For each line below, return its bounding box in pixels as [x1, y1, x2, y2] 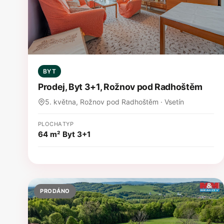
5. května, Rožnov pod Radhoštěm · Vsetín [45, 97, 184, 106]
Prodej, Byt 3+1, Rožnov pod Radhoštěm [38, 81, 202, 92]
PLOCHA [38, 120, 62, 127]
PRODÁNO [40, 187, 70, 195]
